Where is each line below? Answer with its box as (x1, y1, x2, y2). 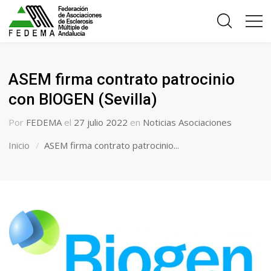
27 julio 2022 (74, 116, 128, 128)
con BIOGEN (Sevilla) (8, 90, 158, 108)
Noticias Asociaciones (143, 116, 232, 128)
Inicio (8, 139, 30, 151)
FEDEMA (26, 116, 62, 128)
